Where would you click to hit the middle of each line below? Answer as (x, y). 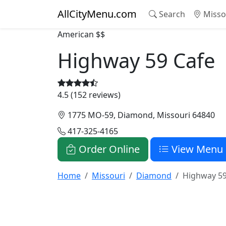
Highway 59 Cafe (136, 60)
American (76, 34)
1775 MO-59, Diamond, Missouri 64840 (140, 115)
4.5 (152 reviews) (89, 95)
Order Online (108, 149)
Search (171, 14)
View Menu (196, 149)
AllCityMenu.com (97, 14)
